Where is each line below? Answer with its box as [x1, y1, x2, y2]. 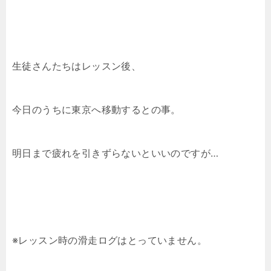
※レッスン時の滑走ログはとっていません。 [12, 234, 207, 246]
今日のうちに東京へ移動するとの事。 [12, 103, 181, 116]
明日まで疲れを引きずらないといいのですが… [12, 147, 219, 159]
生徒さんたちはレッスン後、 [12, 60, 142, 72]
